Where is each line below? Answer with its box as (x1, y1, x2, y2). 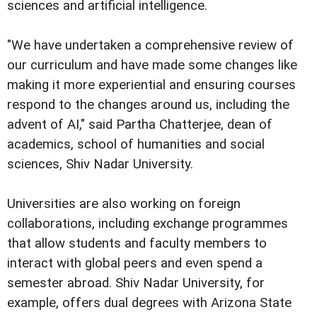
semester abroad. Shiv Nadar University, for (7, 275, 265, 291)
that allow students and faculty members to (7, 235, 267, 251)
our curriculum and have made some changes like (7, 57, 297, 73)
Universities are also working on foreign (7, 195, 241, 212)
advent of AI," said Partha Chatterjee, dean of (7, 116, 272, 132)
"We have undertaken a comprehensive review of (7, 37, 294, 53)
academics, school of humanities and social (7, 136, 265, 152)
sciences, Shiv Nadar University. (7, 156, 193, 172)
